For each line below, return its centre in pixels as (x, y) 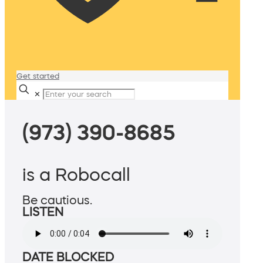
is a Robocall (76, 175)
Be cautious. (57, 200)
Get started (38, 76)
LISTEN (43, 212)
